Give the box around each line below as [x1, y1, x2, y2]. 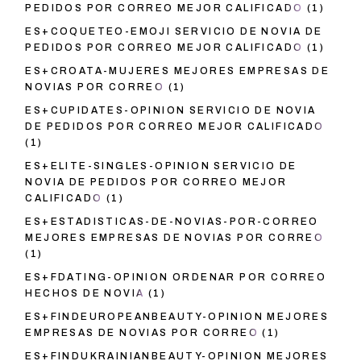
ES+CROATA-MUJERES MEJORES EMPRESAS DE [25, 65, 330, 77]
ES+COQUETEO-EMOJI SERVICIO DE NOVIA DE [25, 26, 323, 38]
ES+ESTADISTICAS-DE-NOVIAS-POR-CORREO [25, 216, 319, 228]
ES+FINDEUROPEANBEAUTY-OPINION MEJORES [25, 311, 330, 323]
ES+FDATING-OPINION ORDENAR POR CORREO [25, 272, 327, 284]
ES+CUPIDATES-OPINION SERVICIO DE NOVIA [25, 105, 317, 117]
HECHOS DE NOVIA [25, 288, 145, 300]
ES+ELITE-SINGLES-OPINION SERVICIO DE [25, 160, 297, 172]
